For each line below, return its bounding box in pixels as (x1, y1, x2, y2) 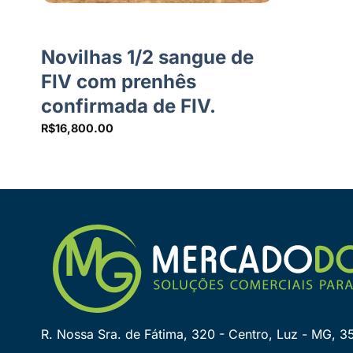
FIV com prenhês (40, 69, 196, 93)
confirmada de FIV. (40, 94, 216, 117)
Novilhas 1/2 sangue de (40, 45, 254, 69)
